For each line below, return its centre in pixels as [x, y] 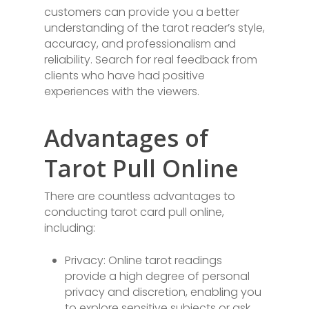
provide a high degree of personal [157, 276]
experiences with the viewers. [122, 91]
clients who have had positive [124, 76]
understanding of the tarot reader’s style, [154, 28]
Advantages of [126, 138]
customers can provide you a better [142, 12]
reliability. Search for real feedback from [151, 60]
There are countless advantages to [140, 196]
